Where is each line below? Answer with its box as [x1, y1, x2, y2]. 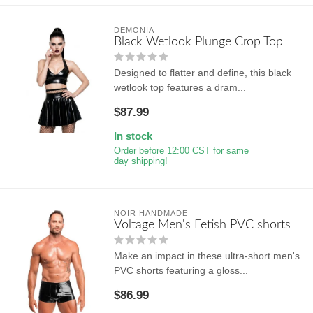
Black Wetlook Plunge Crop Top [113, 34, 283, 48]
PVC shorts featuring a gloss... [113, 264, 248, 276]
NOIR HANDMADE [113, 208, 188, 217]
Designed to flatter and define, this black [113, 66, 291, 78]
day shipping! [113, 156, 168, 166]
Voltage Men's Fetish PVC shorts [113, 217, 291, 231]
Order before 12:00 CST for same [113, 145, 249, 156]
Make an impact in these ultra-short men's [113, 249, 300, 261]
